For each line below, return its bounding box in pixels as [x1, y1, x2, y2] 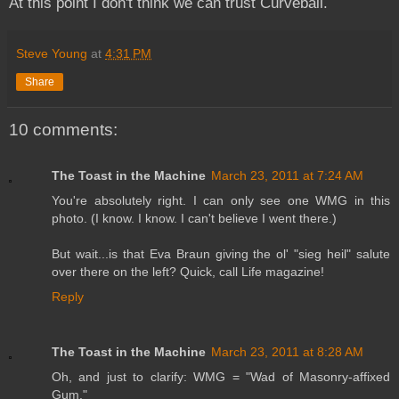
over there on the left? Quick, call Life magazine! [52, 265, 324, 280]
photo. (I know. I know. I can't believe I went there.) [52, 211, 337, 226]
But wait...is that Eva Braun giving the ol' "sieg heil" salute [52, 247, 390, 262]
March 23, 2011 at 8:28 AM [211, 345, 363, 360]
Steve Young [16, 45, 87, 61]
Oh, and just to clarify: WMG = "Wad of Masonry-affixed [52, 370, 390, 385]
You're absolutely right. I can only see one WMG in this [52, 193, 390, 208]
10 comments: [9, 119, 118, 139]
